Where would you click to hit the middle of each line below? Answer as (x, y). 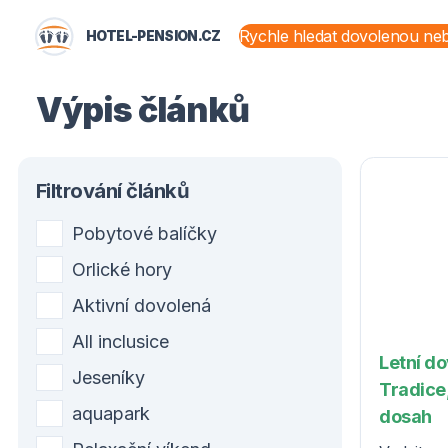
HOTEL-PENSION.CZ (153, 35)
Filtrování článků (113, 190)
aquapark (111, 413)
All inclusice (120, 341)
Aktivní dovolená (141, 305)
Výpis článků (142, 109)
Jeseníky (108, 377)
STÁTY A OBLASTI (320, 80)
